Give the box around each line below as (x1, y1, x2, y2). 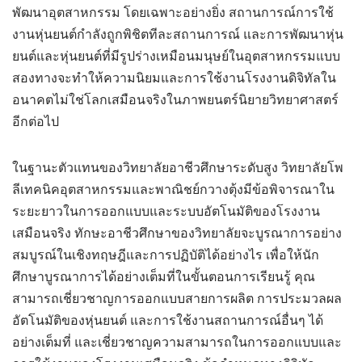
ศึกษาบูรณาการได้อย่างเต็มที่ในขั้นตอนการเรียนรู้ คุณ (12, 270, 315, 284)
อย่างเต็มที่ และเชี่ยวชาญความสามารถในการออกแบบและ (12, 335, 342, 349)
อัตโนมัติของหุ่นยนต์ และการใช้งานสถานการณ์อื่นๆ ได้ (12, 314, 323, 327)
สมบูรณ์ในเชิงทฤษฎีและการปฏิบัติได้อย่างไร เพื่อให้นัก (12, 248, 319, 262)
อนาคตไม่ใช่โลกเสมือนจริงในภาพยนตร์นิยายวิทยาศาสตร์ (12, 93, 339, 107)
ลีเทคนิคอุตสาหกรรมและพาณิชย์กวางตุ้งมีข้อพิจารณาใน (12, 183, 335, 196)
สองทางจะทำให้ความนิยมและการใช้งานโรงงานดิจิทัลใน (12, 71, 336, 85)
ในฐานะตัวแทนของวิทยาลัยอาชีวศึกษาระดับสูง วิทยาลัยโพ (12, 161, 343, 175)
